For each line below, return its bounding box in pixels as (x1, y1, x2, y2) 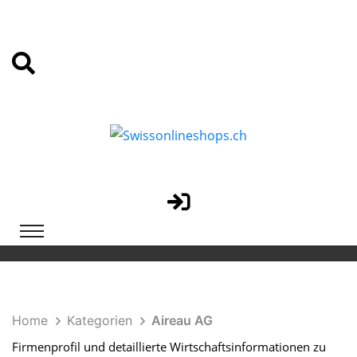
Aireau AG (151, 312, 213, 328)
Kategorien (67, 312, 132, 328)
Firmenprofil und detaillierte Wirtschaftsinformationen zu (12, 338, 326, 355)
